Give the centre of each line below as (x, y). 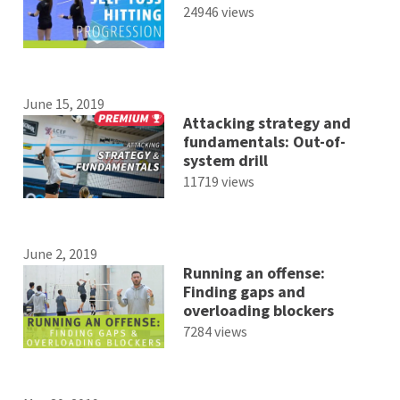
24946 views (218, 12)
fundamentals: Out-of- (264, 141)
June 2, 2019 (61, 253)
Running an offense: (254, 272)
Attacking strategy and (267, 122)
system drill (225, 160)
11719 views (218, 181)
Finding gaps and (244, 291)
